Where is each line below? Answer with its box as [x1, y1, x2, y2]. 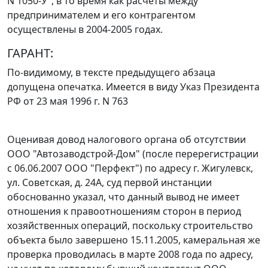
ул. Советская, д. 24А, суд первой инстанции [7, 176, 212, 190]
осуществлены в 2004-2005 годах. [7, 23, 163, 36]
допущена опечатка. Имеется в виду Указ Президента [7, 80, 260, 94]
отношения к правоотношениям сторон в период [7, 205, 241, 218]
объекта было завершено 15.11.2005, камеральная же [7, 233, 260, 247]
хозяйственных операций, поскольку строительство [7, 219, 253, 233]
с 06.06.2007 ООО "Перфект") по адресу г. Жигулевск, [7, 162, 253, 175]
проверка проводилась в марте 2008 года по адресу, [7, 248, 253, 261]
